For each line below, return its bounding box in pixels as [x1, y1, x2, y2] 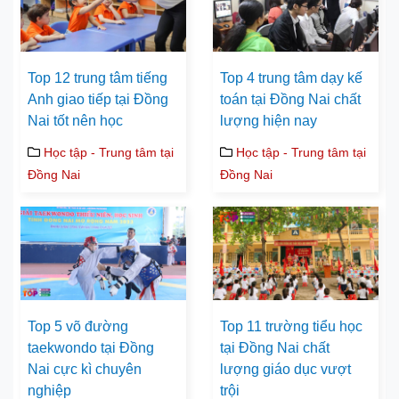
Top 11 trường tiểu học [220, 318, 362, 334]
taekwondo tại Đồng [28, 339, 154, 355]
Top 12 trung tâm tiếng [28, 70, 167, 86]
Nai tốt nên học [28, 113, 123, 129]
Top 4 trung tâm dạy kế [220, 70, 362, 86]
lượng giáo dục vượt [220, 361, 351, 377]
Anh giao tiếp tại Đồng [28, 92, 168, 108]
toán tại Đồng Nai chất [220, 92, 361, 108]
